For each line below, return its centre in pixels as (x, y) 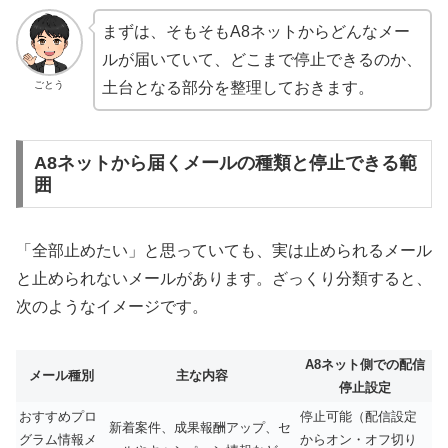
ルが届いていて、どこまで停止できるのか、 (261, 60)
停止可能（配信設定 (358, 416)
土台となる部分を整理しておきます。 (237, 88)
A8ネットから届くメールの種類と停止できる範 (225, 162)
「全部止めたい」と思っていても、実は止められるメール (224, 250)
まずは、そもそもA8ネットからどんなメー (255, 32)
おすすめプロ (58, 416)
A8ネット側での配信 (364, 364)
